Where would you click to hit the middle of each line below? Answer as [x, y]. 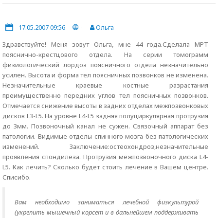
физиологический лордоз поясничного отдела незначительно [105, 65]
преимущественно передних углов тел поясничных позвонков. [105, 95]
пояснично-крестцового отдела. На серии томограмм [105, 54]
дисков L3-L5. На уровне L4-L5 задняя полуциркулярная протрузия [105, 116]
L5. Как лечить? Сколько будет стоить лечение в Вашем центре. [105, 167]
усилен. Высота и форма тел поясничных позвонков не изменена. [105, 75]
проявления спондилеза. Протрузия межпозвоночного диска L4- [105, 157]
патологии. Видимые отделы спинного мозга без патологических [105, 136]
